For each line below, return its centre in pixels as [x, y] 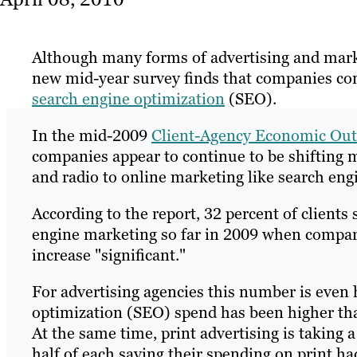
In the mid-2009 [92, 136]
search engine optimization [128, 99]
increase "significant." [109, 255]
